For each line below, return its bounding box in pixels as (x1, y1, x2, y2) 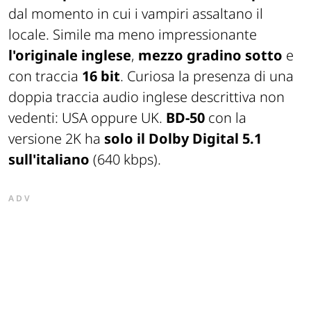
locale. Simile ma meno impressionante (8, 24, 257, 44)
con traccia (8, 66, 82, 85)
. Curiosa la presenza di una (120, 66, 294, 85)
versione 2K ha (8, 128, 104, 148)
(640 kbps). (90, 149, 165, 169)
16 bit (82, 66, 120, 85)
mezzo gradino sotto (138, 45, 283, 65)
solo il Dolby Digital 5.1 (104, 128, 262, 148)
